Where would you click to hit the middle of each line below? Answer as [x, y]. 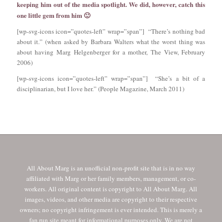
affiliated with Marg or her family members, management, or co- [111, 178]
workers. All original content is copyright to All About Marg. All [111, 189]
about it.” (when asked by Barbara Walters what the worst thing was [111, 42]
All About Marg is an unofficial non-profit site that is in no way [111, 168]
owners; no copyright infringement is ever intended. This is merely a [111, 209]
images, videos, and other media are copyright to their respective [111, 199]
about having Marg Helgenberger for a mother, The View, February [111, 52]
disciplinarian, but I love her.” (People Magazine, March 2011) [100, 89]
